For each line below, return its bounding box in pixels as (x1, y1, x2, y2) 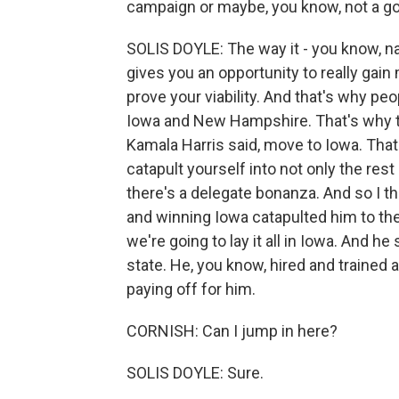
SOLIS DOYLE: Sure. (126, 363, 264, 382)
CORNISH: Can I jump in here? (126, 322, 338, 340)
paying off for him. (126, 280, 256, 298)
